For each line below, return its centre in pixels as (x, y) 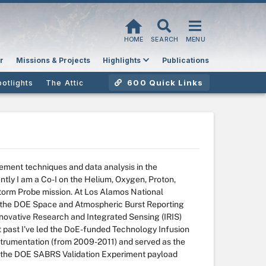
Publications (185, 60)
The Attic (65, 83)
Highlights (121, 60)
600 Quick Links (164, 83)
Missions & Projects (53, 60)
